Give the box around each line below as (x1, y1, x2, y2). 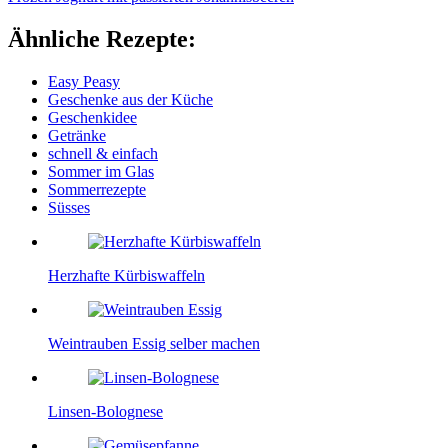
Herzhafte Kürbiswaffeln (48, 266, 205, 284)
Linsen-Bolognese (48, 402, 163, 420)
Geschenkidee (48, 108, 137, 126)
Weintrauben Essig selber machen (48, 334, 260, 352)
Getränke (48, 126, 106, 144)
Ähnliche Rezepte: (8, 25, 196, 52)
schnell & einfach (48, 144, 158, 162)
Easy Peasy (48, 72, 120, 90)
